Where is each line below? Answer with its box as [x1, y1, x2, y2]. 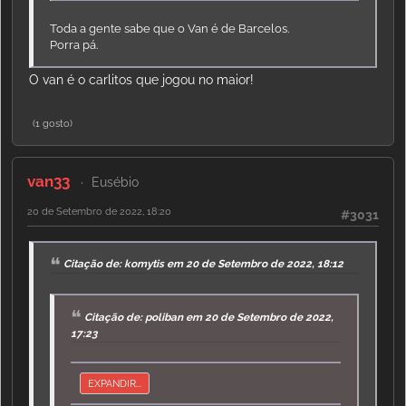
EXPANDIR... [88, 377, 142, 391]
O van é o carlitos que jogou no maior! [29, 72, 254, 88]
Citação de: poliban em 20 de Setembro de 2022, [84, 310, 334, 324]
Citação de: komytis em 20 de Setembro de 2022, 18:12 [63, 256, 344, 270]
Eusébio [91, 175, 139, 190]
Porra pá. [50, 38, 99, 53]
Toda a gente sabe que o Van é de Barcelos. [50, 22, 290, 36]
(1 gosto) [33, 117, 72, 130]
